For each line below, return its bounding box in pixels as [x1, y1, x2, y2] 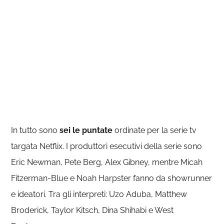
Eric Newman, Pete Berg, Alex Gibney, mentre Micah [11, 157, 203, 167]
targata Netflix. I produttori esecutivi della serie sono [11, 141, 202, 151]
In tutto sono [11, 125, 60, 135]
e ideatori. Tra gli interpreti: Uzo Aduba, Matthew [11, 189, 187, 199]
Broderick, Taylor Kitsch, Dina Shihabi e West [11, 205, 174, 215]
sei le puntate [59, 125, 113, 135]
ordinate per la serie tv [112, 125, 197, 135]
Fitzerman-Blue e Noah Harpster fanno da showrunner [11, 173, 212, 183]
